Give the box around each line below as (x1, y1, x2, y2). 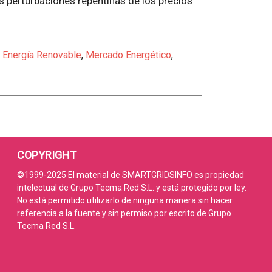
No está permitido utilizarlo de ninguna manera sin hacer (17, 195, 233, 206)
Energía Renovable (2, 49, 81, 61)
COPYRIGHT (17, 149, 76, 162)
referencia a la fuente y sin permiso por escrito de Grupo (17, 208, 231, 219)
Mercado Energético (85, 49, 171, 61)
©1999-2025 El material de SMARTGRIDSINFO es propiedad (17, 170, 244, 180)
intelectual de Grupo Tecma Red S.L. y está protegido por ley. (17, 183, 246, 193)
